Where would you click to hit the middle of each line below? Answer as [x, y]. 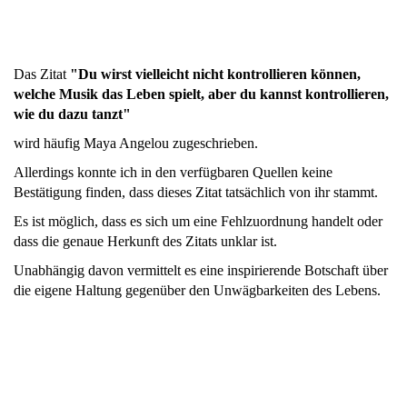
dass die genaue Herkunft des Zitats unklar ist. [147, 242]
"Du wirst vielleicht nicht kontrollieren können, [215, 74]
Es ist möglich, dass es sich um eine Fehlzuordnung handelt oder [198, 222]
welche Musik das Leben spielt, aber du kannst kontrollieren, [201, 94]
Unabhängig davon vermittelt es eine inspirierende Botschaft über [201, 271]
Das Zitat [42, 74]
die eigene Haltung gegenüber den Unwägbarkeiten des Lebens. [197, 291]
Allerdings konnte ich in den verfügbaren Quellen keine [173, 173]
